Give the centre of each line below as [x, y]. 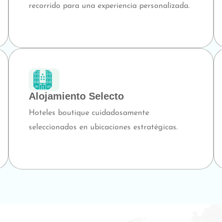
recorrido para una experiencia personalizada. [109, 6]
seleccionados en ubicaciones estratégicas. [103, 128]
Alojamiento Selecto [76, 96]
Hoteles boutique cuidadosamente [89, 113]
